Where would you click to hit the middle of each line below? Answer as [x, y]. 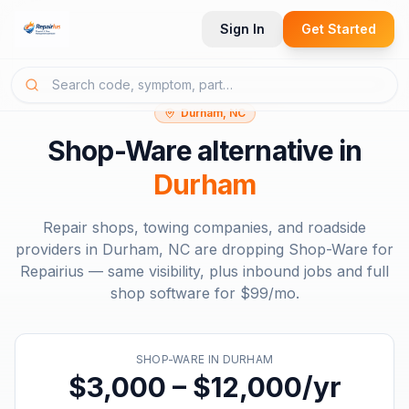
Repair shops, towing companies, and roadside [204, 227]
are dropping [239, 249]
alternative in [277, 151]
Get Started [339, 29]
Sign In [242, 29]
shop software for [175, 293]
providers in [59, 249]
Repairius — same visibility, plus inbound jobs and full [204, 271]
